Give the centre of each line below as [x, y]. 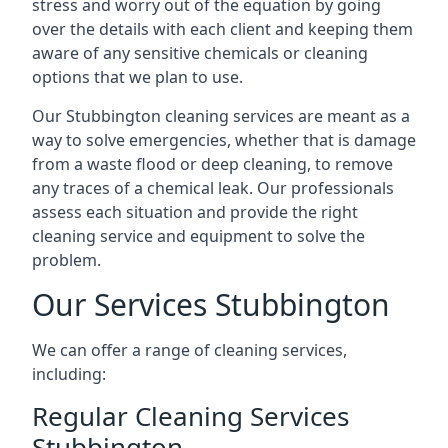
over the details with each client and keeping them [222, 29]
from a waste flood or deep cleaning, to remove [212, 164]
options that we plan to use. [137, 77]
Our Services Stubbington [211, 304]
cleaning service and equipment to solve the [198, 236]
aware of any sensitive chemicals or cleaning [200, 53]
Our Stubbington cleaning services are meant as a [221, 116]
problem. [66, 260]
